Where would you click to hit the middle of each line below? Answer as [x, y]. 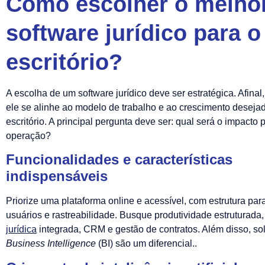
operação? [28, 135]
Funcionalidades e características [119, 160]
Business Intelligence [51, 244]
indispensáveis [57, 176]
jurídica [21, 230]
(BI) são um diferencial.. [146, 244]
